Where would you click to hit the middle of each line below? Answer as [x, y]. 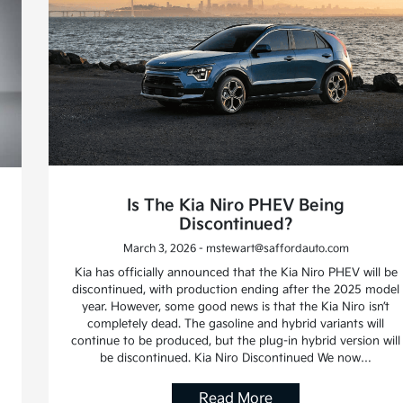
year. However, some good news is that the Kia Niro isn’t [236, 306]
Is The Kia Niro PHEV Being [236, 205]
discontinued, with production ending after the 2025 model [236, 289]
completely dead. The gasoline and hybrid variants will [236, 323]
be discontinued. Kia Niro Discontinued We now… [236, 358]
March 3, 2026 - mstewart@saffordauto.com [236, 248]
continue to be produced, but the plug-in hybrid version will [236, 340]
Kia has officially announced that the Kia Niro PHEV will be [236, 272]
